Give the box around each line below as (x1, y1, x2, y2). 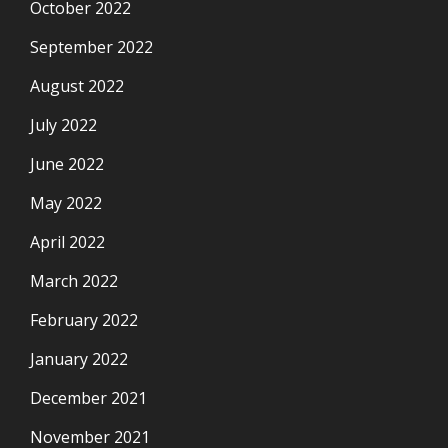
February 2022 (30, 308, 138, 331)
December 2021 (30, 386, 147, 409)
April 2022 (30, 230, 105, 253)
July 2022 (30, 113, 97, 136)
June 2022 (30, 152, 104, 175)
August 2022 (30, 74, 124, 97)
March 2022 (30, 269, 118, 292)
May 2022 (30, 191, 102, 214)
